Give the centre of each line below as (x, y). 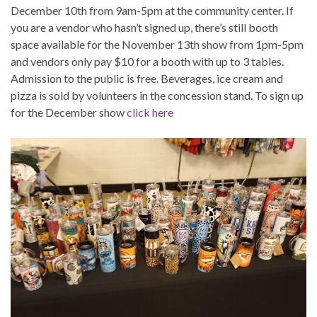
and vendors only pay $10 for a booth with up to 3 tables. (147, 61)
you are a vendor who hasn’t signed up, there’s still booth (144, 27)
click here (150, 112)
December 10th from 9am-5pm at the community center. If (152, 10)
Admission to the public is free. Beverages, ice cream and (147, 78)
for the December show (69, 112)
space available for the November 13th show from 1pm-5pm (157, 44)
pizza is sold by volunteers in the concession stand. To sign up (157, 95)
